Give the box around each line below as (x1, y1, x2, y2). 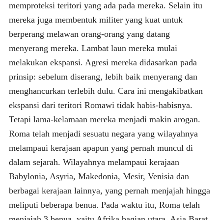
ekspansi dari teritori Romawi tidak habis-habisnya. (8, 100, 192, 110)
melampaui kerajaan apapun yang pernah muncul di (8, 142, 193, 153)
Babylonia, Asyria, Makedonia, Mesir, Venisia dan (8, 171, 189, 181)
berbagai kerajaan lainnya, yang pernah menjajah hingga (8, 185, 210, 195)
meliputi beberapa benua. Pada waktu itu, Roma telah (8, 199, 200, 210)
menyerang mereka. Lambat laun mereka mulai (8, 43, 177, 53)
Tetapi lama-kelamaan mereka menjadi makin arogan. (8, 114, 200, 124)
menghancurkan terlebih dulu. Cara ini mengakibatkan (8, 85, 203, 96)
